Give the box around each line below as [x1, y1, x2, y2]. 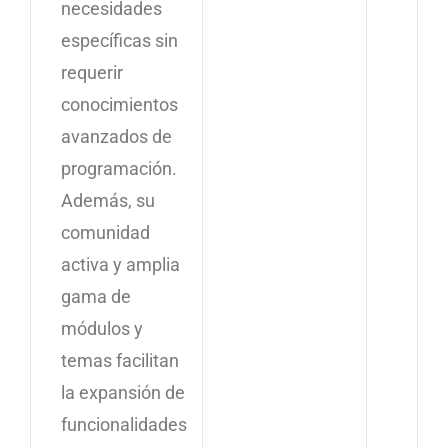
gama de [61, 286, 131, 308]
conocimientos [61, 94, 178, 116]
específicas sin [61, 30, 178, 52]
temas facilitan [61, 350, 179, 372]
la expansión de [61, 382, 185, 404]
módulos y [61, 318, 143, 340]
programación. [61, 158, 177, 180]
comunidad [61, 222, 150, 244]
